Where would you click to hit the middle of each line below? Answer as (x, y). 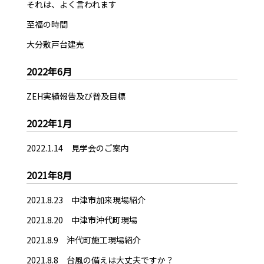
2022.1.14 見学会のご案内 (77, 148)
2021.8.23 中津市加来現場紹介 (86, 200)
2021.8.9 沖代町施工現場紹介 (83, 240)
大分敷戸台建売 (55, 44)
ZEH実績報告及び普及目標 (76, 96)
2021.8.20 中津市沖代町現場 (82, 220)
